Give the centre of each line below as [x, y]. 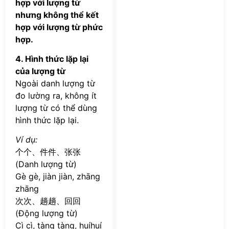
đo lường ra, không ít [56, 95]
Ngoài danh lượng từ [55, 83]
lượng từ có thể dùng [56, 108]
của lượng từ [40, 71]
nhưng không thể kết [57, 15]
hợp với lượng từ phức [59, 27]
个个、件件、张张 [48, 152]
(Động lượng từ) [47, 213]
